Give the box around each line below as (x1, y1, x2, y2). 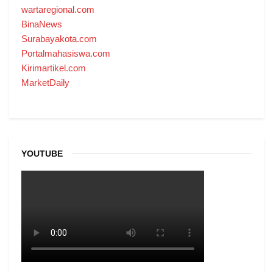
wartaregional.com (21, 4, 94, 15)
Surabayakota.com (21, 33, 97, 44)
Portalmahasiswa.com (21, 48, 110, 58)
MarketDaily (21, 77, 69, 88)
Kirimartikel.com (21, 62, 86, 73)
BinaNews (21, 18, 62, 29)
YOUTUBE (21, 149, 63, 158)
